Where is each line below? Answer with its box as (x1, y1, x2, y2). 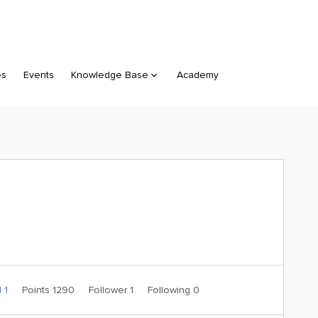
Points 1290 (21, 284, 77, 296)
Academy (177, 69, 219, 81)
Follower (88, 284, 130, 296)
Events (23, 69, 54, 81)
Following (147, 284, 193, 296)
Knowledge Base (71, 69, 148, 81)
